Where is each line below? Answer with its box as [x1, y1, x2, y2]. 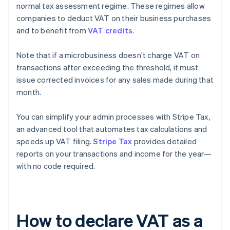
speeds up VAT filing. [16, 136, 93, 147]
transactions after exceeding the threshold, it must [16, 62, 199, 73]
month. [16, 87, 42, 98]
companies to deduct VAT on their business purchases [16, 13, 212, 24]
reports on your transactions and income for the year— [16, 148, 212, 159]
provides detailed [132, 136, 197, 147]
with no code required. [16, 161, 95, 171]
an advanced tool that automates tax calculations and [16, 124, 207, 135]
